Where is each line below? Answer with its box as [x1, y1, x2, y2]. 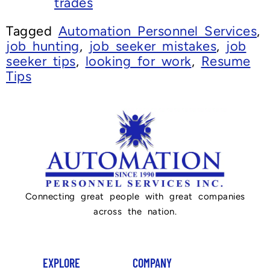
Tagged [6, 23, 58, 40]
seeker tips [6, 53, 76, 70]
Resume [201, 53, 251, 70]
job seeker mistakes [89, 38, 216, 55]
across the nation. [93, 206, 177, 218]
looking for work [85, 53, 192, 70]
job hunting [6, 38, 80, 55]
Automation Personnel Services [58, 23, 257, 40]
